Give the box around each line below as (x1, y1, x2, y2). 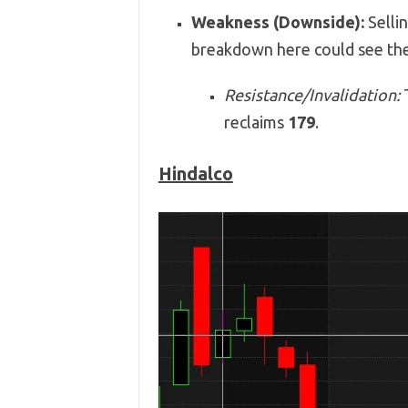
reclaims (223, 112, 288, 131)
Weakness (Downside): (190, 12, 364, 31)
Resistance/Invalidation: (223, 85, 400, 104)
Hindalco (158, 162, 233, 184)
